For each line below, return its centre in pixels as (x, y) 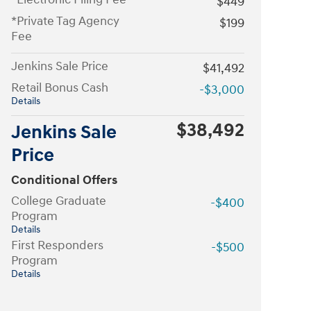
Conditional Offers (64, 180)
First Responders (57, 245)
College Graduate (59, 201)
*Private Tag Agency (65, 21)
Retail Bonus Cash (60, 88)
